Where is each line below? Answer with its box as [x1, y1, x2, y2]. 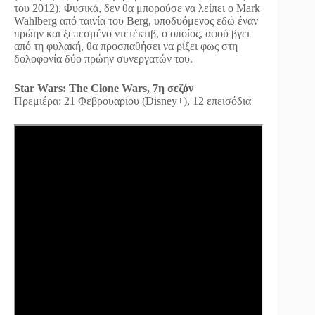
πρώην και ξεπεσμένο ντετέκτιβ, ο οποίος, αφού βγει [14, 27, 250, 39]
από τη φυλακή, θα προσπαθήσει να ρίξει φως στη [14, 39, 238, 52]
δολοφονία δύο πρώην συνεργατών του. [14, 52, 193, 65]
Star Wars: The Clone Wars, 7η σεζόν [14, 82, 193, 94]
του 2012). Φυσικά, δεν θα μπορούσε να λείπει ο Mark [14, 1, 260, 14]
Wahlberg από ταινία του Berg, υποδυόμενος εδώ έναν [14, 14, 258, 27]
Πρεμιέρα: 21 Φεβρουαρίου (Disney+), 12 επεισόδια [14, 94, 251, 107]
